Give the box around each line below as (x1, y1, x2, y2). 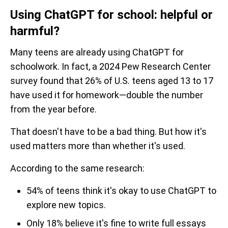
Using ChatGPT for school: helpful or (10, 7, 213, 22)
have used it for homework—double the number (10, 89, 203, 100)
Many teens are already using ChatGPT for (10, 46, 184, 58)
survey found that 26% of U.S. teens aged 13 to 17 (10, 75, 213, 86)
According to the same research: (10, 162, 145, 174)
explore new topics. (26, 199, 106, 210)
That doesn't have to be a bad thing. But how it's (10, 126, 207, 137)
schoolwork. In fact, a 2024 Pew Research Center (10, 61, 211, 72)
